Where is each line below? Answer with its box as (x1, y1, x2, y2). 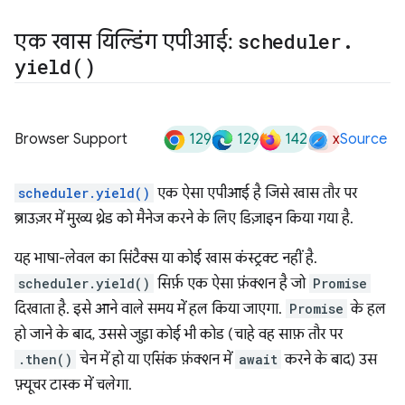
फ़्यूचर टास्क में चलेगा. (14, 376, 132, 395)
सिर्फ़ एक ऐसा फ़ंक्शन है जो (154, 275, 309, 294)
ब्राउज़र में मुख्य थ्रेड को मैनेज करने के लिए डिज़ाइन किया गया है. (14, 210, 353, 229)
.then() (18, 351, 72, 369)
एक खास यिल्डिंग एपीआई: (14, 28, 239, 56)
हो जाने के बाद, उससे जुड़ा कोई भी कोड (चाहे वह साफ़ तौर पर (14, 325, 343, 344)
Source (340, 130, 387, 149)
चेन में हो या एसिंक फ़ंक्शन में (76, 351, 235, 370)
